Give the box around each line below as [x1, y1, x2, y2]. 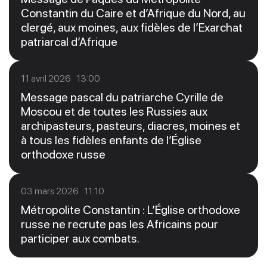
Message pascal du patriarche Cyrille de [21, 89, 223, 104]
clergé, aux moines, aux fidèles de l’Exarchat [21, 20, 243, 35]
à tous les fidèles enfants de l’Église [21, 132, 201, 147]
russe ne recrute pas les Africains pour [21, 216, 218, 231]
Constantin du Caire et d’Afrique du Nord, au [21, 5, 246, 20]
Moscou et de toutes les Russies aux [21, 104, 207, 119]
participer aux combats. [21, 231, 139, 246]
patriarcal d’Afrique [21, 34, 117, 49]
